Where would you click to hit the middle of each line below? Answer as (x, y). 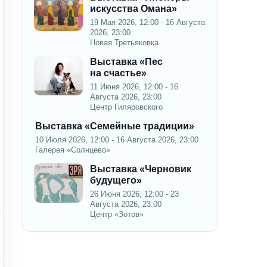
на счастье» (118, 73)
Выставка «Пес (126, 61)
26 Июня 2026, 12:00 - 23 (134, 194)
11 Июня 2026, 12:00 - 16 (134, 86)
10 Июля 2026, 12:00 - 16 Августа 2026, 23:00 (117, 139)
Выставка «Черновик (141, 169)
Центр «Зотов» (117, 214)
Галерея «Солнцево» (73, 150)
